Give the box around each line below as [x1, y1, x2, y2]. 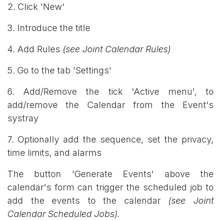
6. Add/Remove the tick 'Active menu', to [7, 86, 214, 97]
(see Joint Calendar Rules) [63, 43, 171, 54]
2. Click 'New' [7, 1, 65, 12]
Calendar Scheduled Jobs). [7, 208, 120, 219]
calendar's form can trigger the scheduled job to [7, 182, 214, 192]
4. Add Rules [7, 43, 63, 54]
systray [7, 112, 38, 123]
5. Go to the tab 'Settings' [7, 65, 111, 75]
